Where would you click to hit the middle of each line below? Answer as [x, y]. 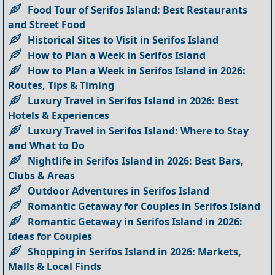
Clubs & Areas [42, 175]
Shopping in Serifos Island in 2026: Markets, [135, 251]
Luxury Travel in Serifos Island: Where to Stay [138, 130]
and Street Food [47, 24]
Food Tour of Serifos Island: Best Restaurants [138, 10]
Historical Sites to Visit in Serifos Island [123, 40]
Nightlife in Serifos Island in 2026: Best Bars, [136, 161]
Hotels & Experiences [59, 115]
